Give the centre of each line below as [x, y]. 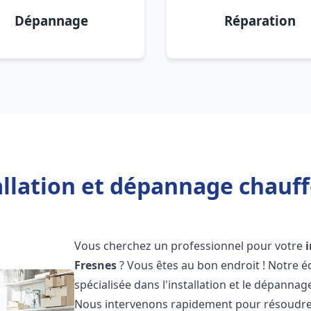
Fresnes [96, 265]
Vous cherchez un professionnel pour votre [190, 246]
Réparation [260, 20]
